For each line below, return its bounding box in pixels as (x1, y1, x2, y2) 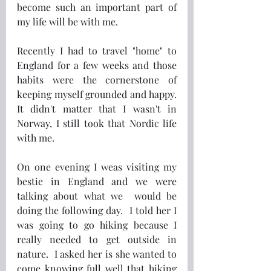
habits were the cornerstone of (17, 73, 177, 86)
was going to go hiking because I (17, 218, 177, 231)
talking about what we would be (17, 189, 177, 202)
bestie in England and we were (17, 175, 177, 188)
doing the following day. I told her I (17, 204, 177, 217)
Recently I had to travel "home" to (17, 44, 177, 57)
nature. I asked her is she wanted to (17, 247, 177, 260)
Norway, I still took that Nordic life (17, 117, 177, 129)
